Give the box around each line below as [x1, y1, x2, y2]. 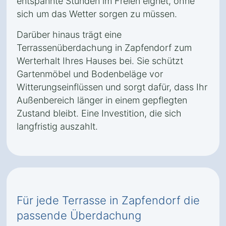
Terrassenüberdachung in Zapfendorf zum [17, 42, 192, 53]
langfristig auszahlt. [17, 121, 98, 132]
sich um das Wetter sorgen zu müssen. [17, 9, 177, 19]
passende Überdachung [17, 209, 141, 222]
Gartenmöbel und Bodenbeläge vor [17, 69, 163, 79]
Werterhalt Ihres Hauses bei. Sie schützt [17, 55, 183, 66]
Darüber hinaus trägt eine [17, 29, 122, 40]
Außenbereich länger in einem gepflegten [17, 95, 187, 105]
